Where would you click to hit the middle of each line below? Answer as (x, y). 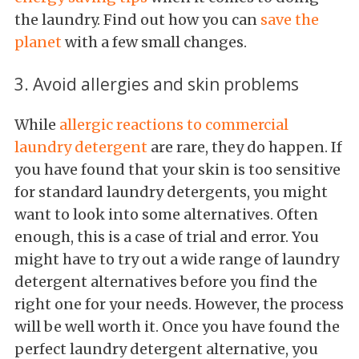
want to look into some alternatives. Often (166, 215)
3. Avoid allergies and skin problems (157, 84)
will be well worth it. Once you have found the (177, 327)
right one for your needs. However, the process (179, 305)
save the (290, 20)
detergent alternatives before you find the (166, 282)
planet (38, 42)
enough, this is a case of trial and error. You (167, 237)
